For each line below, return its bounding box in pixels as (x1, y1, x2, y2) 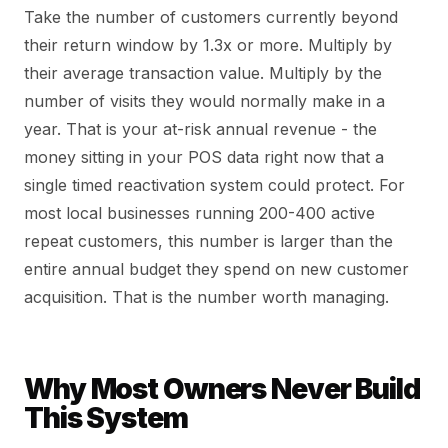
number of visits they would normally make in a (24, 90, 385, 111)
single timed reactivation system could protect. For (24, 174, 405, 195)
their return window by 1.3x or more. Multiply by (24, 34, 392, 55)
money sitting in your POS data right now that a (24, 146, 384, 167)
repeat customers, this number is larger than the (24, 230, 393, 251)
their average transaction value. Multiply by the (24, 62, 382, 83)
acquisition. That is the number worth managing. (24, 286, 389, 307)
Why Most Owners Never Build (24, 371, 420, 406)
